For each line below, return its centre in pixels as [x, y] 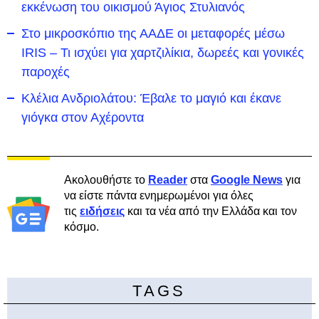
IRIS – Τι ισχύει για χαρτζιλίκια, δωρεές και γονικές [163, 53]
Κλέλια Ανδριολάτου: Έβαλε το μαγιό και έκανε [151, 98]
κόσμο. [82, 227]
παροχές [46, 72]
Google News [247, 180]
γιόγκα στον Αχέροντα [83, 117]
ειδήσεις [102, 211]
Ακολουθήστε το [106, 180]
